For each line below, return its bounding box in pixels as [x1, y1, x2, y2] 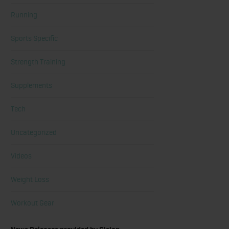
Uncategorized [11, 128, 57, 137]
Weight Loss [11, 175, 49, 184]
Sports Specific [11, 34, 58, 43]
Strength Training [11, 57, 65, 66]
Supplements [11, 81, 52, 90]
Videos [11, 151, 32, 161]
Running [11, 10, 37, 19]
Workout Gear [11, 198, 54, 208]
